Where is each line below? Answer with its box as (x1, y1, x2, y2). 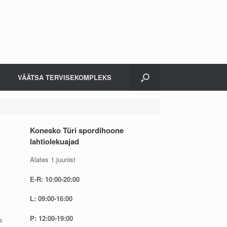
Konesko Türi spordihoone (30, 125, 124, 136)
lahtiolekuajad (30, 136, 80, 147)
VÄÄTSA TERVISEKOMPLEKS (18, 72, 111, 82)
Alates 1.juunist (30, 155, 76, 164)
